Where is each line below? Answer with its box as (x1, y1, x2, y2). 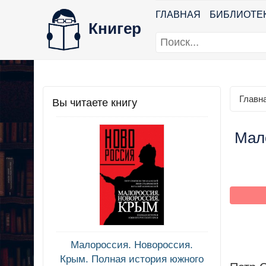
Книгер (88, 19, 141, 37)
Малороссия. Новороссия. (71, 239, 193, 251)
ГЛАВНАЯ (156, 9, 201, 20)
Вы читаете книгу (52, 97, 137, 109)
